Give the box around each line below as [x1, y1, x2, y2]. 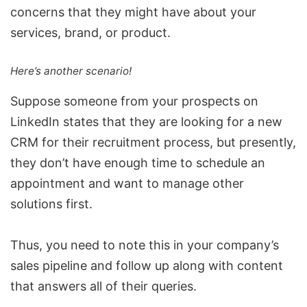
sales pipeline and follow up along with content [10, 258, 283, 273]
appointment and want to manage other [10, 176, 244, 191]
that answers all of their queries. [10, 279, 197, 294]
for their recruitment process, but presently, [38, 135, 296, 150]
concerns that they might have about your [10, 5, 256, 20]
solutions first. [10, 197, 93, 212]
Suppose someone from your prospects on [10, 94, 258, 109]
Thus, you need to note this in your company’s [10, 238, 279, 253]
